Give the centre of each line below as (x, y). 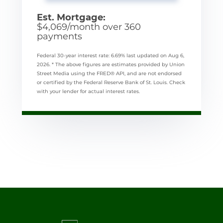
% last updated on (145, 55)
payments (59, 36)
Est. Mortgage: (71, 17)
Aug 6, (176, 55)
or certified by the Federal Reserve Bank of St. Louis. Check (111, 82)
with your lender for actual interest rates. (88, 91)
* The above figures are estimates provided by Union (118, 64)
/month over (96, 27)
